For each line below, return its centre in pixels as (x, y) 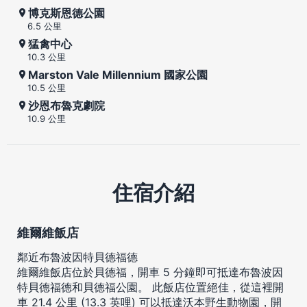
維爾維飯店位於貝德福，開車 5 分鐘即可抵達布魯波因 (150, 272)
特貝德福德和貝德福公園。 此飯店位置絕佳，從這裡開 (150, 287)
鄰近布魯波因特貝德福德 (77, 257)
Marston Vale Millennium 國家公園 (118, 74)
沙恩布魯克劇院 (66, 105)
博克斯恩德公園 (66, 13)
